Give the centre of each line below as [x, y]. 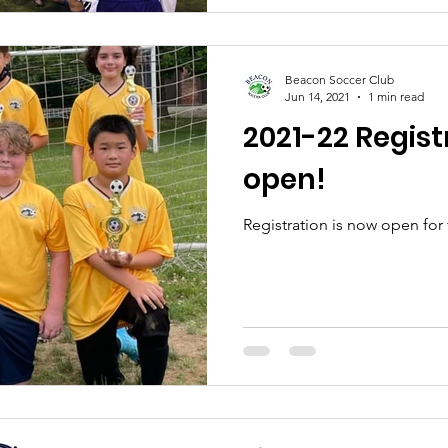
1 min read [396, 96]
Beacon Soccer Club [339, 79]
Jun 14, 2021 [317, 96]
